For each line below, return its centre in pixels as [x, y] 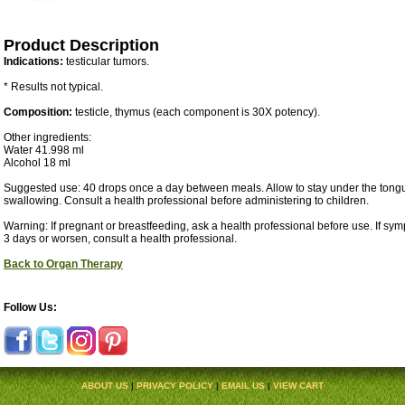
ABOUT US [105, 386]
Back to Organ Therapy [63, 264]
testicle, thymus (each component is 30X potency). [196, 113]
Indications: [33, 62]
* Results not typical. [53, 87]
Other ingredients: [47, 138]
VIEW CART [298, 386]
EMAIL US [243, 386]
